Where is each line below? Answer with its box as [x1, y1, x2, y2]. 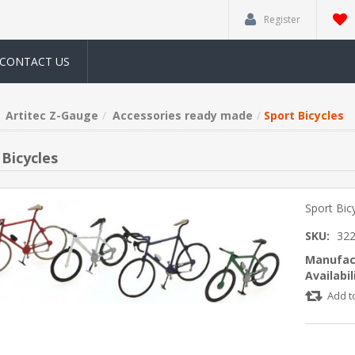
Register [264, 13, 300, 26]
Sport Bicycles [263, 108, 344, 123]
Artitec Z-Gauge [5, 108, 98, 123]
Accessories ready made [112, 108, 253, 123]
